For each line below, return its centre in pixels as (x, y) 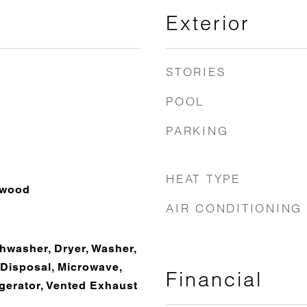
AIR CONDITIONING (234, 208)
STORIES (196, 72)
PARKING (197, 131)
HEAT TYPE (203, 179)
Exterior (208, 23)
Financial (214, 279)
